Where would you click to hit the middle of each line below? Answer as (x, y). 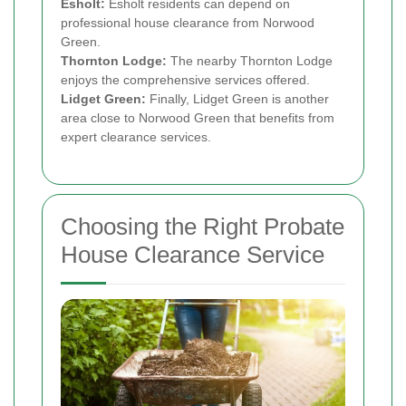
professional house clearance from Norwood (188, 22)
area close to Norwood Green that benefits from (198, 117)
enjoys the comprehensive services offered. (185, 79)
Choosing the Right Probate (203, 226)
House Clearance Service (193, 254)
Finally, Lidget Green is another (237, 98)
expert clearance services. (136, 136)
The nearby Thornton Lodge (250, 60)
